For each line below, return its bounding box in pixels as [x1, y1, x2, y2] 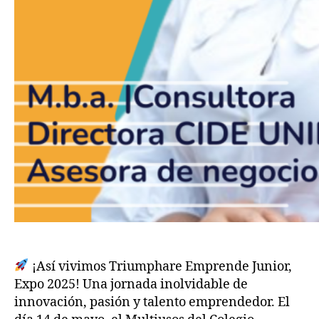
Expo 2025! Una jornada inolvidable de [14, 276, 248, 293]
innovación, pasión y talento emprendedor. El [14, 293, 290, 310]
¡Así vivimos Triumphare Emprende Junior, [28, 258, 292, 275]
